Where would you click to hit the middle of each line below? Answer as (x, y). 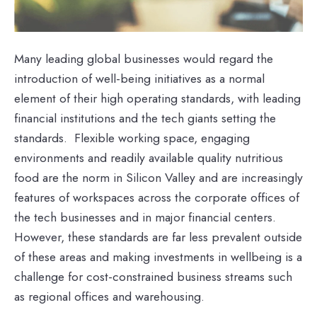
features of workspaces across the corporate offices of (157, 197)
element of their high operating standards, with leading (157, 98)
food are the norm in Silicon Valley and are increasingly (158, 177)
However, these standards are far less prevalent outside (158, 237)
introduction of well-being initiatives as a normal (139, 78)
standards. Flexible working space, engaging (132, 138)
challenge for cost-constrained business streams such (153, 276)
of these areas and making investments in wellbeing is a (158, 257)
